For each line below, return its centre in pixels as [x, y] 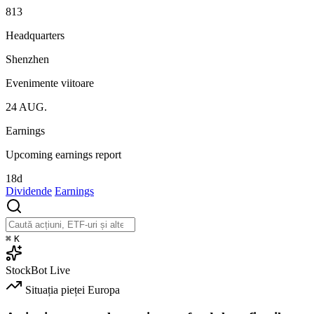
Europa [104, 289]
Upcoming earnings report [63, 154]
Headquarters [35, 35]
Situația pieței [55, 289]
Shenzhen [27, 59]
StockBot [26, 270]
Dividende [29, 191]
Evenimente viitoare [50, 83]
